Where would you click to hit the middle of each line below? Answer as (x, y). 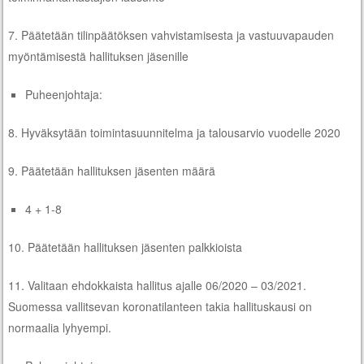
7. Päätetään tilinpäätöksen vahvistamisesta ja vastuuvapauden (171, 35)
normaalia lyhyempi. (60, 327)
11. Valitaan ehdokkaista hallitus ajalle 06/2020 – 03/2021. (158, 285)
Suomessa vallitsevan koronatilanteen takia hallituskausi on (160, 306)
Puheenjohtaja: (64, 94)
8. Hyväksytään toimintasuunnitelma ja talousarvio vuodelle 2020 (175, 132)
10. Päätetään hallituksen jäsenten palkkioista (126, 247)
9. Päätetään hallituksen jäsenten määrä (112, 170)
